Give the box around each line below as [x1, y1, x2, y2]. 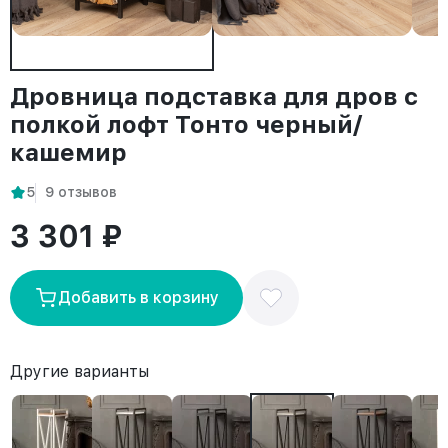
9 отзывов [45, 184, 117, 200]
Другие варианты [10, 362, 149, 381]
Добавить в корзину [58, 288, 219, 307]
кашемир [10, 138, 127, 167]
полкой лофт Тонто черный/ [10, 110, 362, 139]
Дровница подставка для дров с [10, 82, 418, 111]
